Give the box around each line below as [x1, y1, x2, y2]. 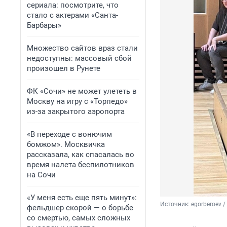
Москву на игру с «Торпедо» [27, 97, 128, 106]
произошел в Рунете [27, 64, 100, 73]
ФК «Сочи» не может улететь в [27, 87, 137, 96]
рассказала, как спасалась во [27, 150, 134, 159]
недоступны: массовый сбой [27, 54, 132, 63]
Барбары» [27, 21, 61, 30]
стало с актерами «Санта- [27, 11, 118, 20]
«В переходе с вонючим [27, 130, 112, 139]
